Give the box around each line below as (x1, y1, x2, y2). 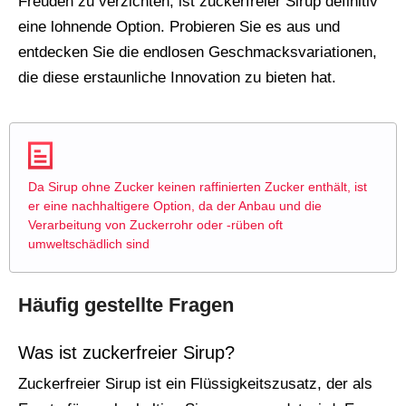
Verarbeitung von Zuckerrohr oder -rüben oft (28, 217, 283, 233)
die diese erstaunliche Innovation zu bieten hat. (18, 69, 336, 87)
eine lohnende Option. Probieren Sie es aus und (18, 18, 340, 36)
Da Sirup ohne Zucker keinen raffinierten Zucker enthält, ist (28, 179, 367, 195)
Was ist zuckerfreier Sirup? (18, 343, 235, 363)
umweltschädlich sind (28, 237, 150, 252)
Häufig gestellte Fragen (18, 294, 234, 317)
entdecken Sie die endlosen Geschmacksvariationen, (18, 43, 377, 62)
